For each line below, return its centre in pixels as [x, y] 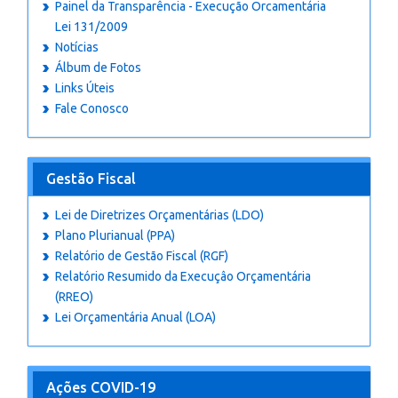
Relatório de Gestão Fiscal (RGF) [142, 256]
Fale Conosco [92, 108]
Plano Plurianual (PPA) [115, 235]
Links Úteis [85, 88]
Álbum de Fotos [98, 68]
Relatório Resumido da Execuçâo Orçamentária [183, 276]
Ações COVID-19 [101, 387]
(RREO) [74, 297]
